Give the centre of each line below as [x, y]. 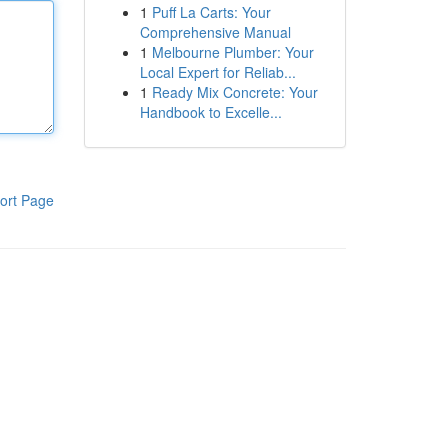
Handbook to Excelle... [210, 112]
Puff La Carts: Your [211, 12]
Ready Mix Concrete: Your [234, 92]
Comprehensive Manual [215, 32]
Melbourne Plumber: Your [232, 52]
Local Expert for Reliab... [217, 72]
